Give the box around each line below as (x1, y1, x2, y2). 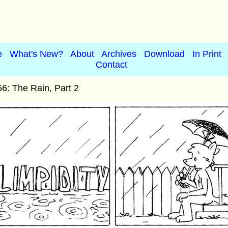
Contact (96, 60, 127, 70)
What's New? (10, 49, 63, 59)
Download (144, 49, 185, 59)
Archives (101, 49, 136, 59)
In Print (192, 49, 221, 59)
